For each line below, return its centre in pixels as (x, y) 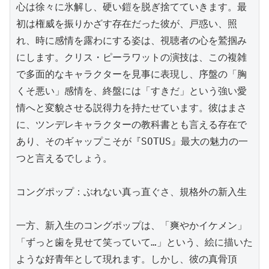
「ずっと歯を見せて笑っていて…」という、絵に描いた (134, 242)
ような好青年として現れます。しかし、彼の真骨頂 (127, 259)
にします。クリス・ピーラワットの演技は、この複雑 (131, 57)
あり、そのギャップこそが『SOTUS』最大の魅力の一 (132, 141)
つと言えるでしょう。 (64, 158)
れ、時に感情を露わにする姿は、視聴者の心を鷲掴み (131, 40)
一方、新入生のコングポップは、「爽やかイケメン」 (131, 225)
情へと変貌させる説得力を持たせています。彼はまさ (131, 107)
